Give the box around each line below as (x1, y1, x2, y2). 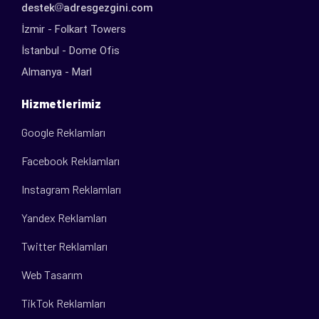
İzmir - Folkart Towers (21, 22, 126, 36)
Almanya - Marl (21, 65, 92, 78)
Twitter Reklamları (21, 239, 108, 253)
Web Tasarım (21, 267, 83, 281)
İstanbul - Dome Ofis (21, 43, 120, 57)
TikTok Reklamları (21, 296, 105, 310)
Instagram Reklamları (21, 182, 121, 196)
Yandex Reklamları (21, 210, 107, 224)
